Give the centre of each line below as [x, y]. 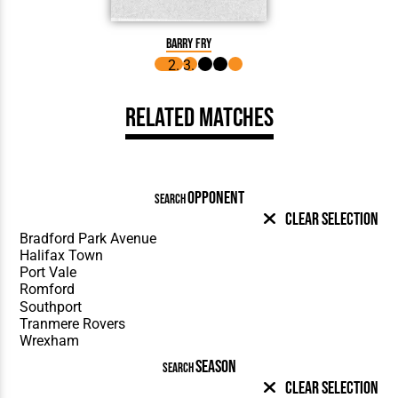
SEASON [215, 366]
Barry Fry [188, 44]
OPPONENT [215, 198]
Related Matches [199, 118]
